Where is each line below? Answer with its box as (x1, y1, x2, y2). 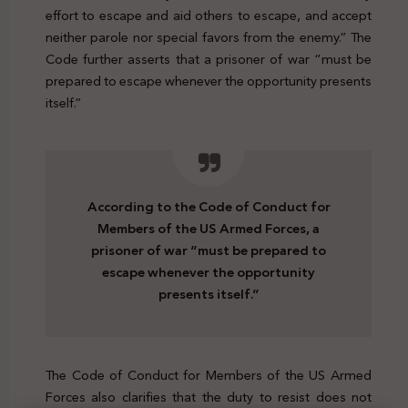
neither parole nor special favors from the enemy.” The (46, 25, 372, 50)
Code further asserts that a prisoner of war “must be (46, 47, 372, 72)
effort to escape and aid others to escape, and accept (46, 4, 372, 28)
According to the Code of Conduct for (87, 195, 331, 219)
